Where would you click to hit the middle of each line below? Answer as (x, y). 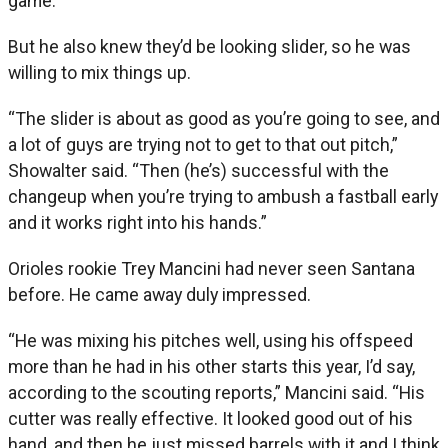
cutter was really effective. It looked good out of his (210, 418)
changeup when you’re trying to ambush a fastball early (223, 196)
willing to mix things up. (99, 72)
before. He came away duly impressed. (159, 294)
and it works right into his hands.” (137, 222)
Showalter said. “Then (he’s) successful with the (198, 170)
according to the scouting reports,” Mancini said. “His (216, 392)
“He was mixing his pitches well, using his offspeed (210, 340)
